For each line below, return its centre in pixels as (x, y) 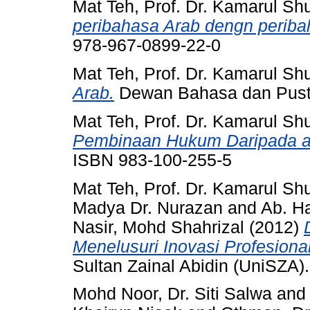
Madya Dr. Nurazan (148, 208)
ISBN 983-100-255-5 (152, 160)
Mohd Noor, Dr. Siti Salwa (172, 294)
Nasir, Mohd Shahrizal (158, 227)
